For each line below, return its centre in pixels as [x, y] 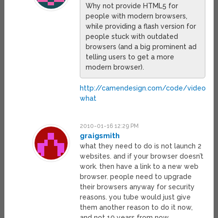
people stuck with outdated [132, 37]
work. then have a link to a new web [139, 167]
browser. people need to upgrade [136, 177]
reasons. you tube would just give [135, 197]
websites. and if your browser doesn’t [141, 156]
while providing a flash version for [141, 27]
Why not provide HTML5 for [132, 6]
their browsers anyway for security [137, 187]
